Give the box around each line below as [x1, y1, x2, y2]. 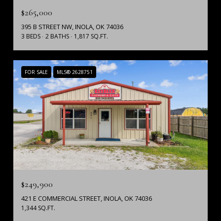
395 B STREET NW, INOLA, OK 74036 [21, 22, 123, 31]
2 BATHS [45, 32, 69, 40]
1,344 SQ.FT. [21, 203, 55, 212]
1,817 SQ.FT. [74, 32, 108, 40]
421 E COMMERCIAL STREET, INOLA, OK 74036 [21, 193, 152, 203]
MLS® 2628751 [57, 68, 93, 75]
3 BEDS [21, 32, 40, 40]
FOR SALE [25, 68, 48, 75]
